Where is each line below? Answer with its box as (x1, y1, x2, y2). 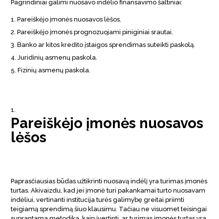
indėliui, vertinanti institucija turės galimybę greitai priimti (11, 196, 185, 203)
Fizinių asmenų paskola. (18, 66, 91, 74)
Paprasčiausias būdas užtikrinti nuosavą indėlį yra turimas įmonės (11, 177, 208, 185)
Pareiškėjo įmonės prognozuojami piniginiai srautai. (17, 28, 174, 36)
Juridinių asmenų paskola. (18, 53, 98, 61)
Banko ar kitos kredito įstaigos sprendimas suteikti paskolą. (17, 41, 196, 48)
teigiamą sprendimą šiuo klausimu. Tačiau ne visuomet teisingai (11, 205, 207, 213)
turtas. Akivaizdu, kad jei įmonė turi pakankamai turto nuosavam (11, 186, 206, 194)
